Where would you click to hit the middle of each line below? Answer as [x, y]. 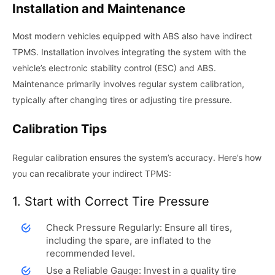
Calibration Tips [60, 129]
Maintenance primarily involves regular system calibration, [128, 83]
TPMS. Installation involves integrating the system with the [129, 52]
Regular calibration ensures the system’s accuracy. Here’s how [137, 157]
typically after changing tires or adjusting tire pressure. [122, 99]
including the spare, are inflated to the [129, 240]
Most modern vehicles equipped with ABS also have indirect [132, 36]
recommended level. [91, 253]
